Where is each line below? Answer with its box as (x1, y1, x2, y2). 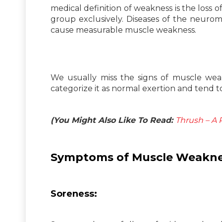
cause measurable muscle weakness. (51, 25, 196, 35)
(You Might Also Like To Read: (51, 115, 175, 125)
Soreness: (51, 188, 97, 199)
